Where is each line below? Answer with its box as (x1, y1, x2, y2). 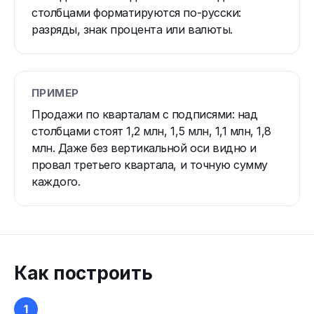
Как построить (14, 261, 153, 284)
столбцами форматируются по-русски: (32, 5, 241, 20)
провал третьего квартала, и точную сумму (32, 157, 268, 172)
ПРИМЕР (32, 86, 79, 100)
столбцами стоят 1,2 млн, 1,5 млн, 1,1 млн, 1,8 (32, 123, 271, 138)
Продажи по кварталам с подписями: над (32, 107, 258, 121)
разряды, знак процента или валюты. (32, 22, 233, 36)
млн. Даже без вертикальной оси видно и (32, 140, 257, 155)
